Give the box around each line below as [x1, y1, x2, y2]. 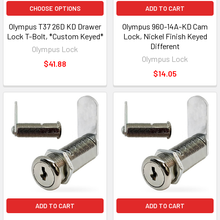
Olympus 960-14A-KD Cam [122, 22, 208, 31]
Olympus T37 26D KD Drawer [9, 22, 101, 31]
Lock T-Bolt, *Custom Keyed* [6, 31, 104, 41]
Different [150, 41, 180, 51]
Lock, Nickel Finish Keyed [123, 31, 207, 41]
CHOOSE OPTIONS [29, 4, 81, 12]
